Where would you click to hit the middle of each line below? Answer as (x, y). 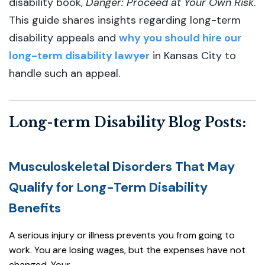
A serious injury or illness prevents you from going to (122, 235)
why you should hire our (180, 38)
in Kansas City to (193, 56)
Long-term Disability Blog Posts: (127, 122)
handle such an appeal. (64, 73)
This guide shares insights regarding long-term (125, 20)
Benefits (35, 208)
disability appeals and (64, 38)
